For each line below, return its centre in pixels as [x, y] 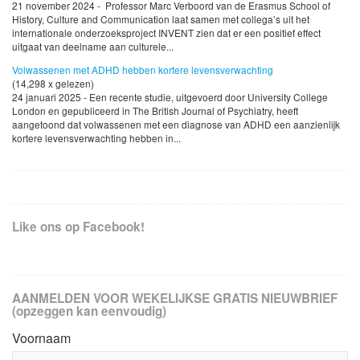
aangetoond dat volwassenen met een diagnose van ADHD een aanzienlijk [176, 125]
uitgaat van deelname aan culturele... [93, 47]
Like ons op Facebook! [78, 227]
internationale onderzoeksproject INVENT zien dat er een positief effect [166, 33]
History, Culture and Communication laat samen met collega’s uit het [161, 19]
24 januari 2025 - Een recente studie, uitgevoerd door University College [170, 97]
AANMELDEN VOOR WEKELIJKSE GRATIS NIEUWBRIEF [175, 299]
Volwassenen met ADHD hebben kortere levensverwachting [143, 70]
